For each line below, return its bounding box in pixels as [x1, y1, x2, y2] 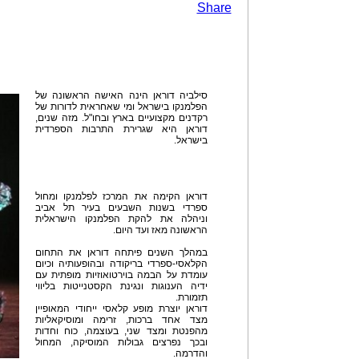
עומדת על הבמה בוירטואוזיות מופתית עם [35, 269, 208, 280]
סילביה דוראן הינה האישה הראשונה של [35, 90, 208, 101]
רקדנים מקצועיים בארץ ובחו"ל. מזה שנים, [35, 112, 208, 123]
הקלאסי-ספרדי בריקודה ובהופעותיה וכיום [35, 258, 208, 269]
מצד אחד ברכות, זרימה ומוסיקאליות [35, 314, 208, 325]
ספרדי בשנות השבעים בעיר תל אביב [35, 202, 208, 213]
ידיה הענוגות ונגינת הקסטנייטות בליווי [35, 280, 208, 292]
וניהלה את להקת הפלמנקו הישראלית [35, 213, 208, 224]
